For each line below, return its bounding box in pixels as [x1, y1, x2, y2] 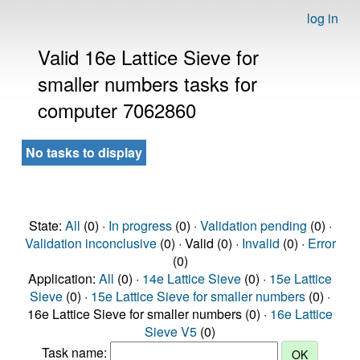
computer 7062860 [38, 96, 196, 124]
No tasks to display [26, 143, 142, 162]
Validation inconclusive [24, 234, 157, 252]
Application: [28, 269, 99, 288]
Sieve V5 [145, 322, 197, 341]
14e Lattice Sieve [142, 269, 241, 288]
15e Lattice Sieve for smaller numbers [91, 287, 305, 305]
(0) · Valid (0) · [156, 234, 242, 252]
